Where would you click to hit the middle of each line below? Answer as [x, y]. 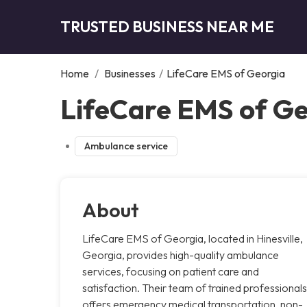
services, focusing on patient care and [171, 271]
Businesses [130, 73]
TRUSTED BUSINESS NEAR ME [167, 26]
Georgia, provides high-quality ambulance [181, 255]
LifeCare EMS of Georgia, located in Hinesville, [193, 238]
